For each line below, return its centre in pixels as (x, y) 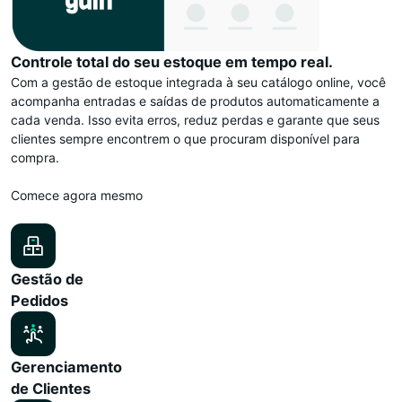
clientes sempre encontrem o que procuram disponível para (185, 138)
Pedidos (39, 300)
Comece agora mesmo (77, 195)
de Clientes (51, 388)
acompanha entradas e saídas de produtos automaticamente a (195, 100)
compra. (35, 157)
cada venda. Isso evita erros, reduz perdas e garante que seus (195, 119)
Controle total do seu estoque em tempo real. (172, 61)
